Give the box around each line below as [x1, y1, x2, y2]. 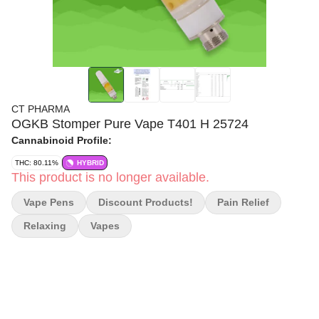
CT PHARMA [11, 103, 70, 115]
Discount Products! [98, 197, 193, 208]
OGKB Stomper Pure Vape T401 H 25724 [11, 117, 249, 131]
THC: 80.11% [15, 159, 58, 167]
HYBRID [77, 159, 104, 167]
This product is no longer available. [11, 170, 209, 184]
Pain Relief [217, 197, 269, 208]
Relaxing [23, 220, 66, 231]
